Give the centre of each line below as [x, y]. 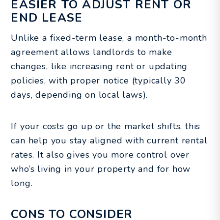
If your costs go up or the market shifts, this [106, 126]
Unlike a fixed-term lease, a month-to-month [109, 38]
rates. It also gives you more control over [100, 154]
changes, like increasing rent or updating [99, 66]
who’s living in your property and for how [101, 169]
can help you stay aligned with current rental [109, 140]
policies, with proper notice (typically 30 [98, 80]
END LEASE [47, 17]
